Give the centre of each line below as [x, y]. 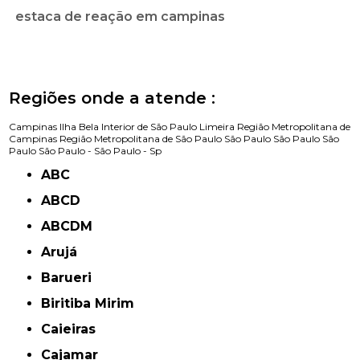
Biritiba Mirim [93, 304]
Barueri [72, 278]
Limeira [217, 127]
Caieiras [74, 329]
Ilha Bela [80, 127]
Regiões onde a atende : [112, 98]
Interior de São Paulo [151, 127]
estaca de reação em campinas [121, 17]
